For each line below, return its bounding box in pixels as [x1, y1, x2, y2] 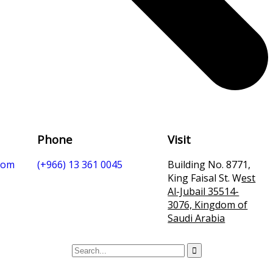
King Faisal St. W [168, 171, 242, 185]
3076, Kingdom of [168, 198, 248, 212]
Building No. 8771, [168, 158, 251, 172]
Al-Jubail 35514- [168, 185, 239, 199]
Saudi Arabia [168, 211, 225, 225]
